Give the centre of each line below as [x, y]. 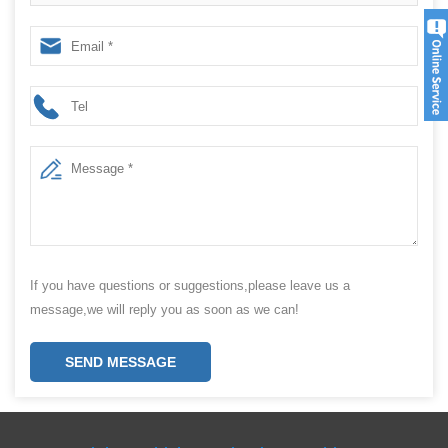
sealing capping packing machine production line [194, 27]
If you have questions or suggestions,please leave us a [190, 285]
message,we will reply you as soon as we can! [164, 309]
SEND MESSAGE [120, 362]
